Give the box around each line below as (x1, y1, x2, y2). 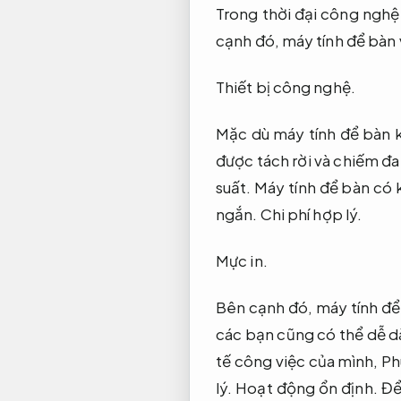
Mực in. (216, 250, 268, 270)
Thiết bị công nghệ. (216, 76, 355, 97)
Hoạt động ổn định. (235, 378, 378, 398)
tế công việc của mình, (216, 351, 381, 371)
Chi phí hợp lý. (260, 203, 363, 224)
